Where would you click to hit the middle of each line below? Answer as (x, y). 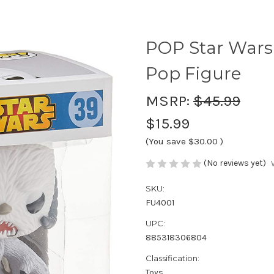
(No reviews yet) (235, 163)
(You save (166, 141)
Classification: (172, 258)
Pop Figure (194, 73)
